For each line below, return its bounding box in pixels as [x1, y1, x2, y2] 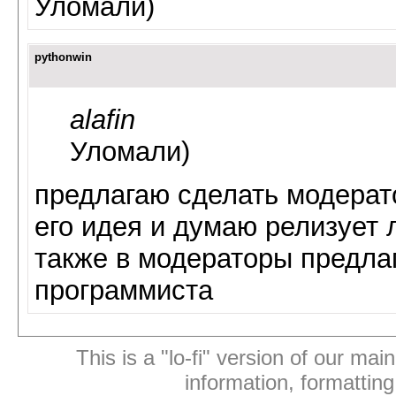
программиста [34, 274, 213, 306]
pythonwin [34, 50, 92, 65]
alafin [70, 103, 135, 135]
